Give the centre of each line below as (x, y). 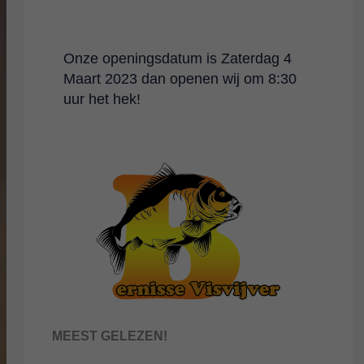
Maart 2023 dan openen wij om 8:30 (180, 78)
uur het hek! (102, 99)
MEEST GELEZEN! (109, 336)
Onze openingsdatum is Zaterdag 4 (178, 58)
